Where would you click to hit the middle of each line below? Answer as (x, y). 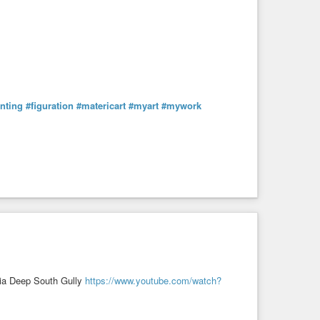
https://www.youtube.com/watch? (153, 280)
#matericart (101, 105)
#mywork (181, 105)
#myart (144, 105)
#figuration (50, 105)
